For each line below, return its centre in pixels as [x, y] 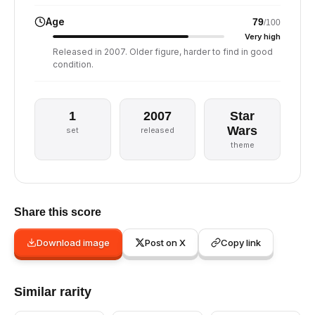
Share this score [58, 212]
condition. [73, 64]
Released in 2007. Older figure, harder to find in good [163, 52]
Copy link [241, 243]
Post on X [165, 243]
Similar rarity [53, 292]
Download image [73, 243]
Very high [263, 37]
